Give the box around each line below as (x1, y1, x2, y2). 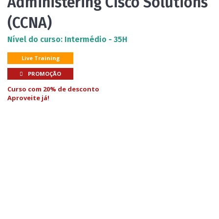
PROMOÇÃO (26, 70, 61, 78)
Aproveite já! (7, 93, 49, 103)
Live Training (21, 54, 60, 62)
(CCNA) (7, 14, 52, 32)
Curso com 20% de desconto (7, 85, 99, 94)
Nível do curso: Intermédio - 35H (7, 34, 128, 44)
